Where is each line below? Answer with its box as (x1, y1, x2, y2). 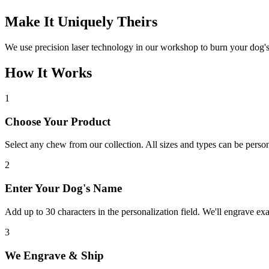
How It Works (5, 65, 92, 81)
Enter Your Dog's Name (5, 182, 122, 195)
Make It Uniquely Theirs (5, 14, 157, 30)
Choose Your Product (5, 115, 110, 128)
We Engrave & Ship (5, 249, 104, 262)
